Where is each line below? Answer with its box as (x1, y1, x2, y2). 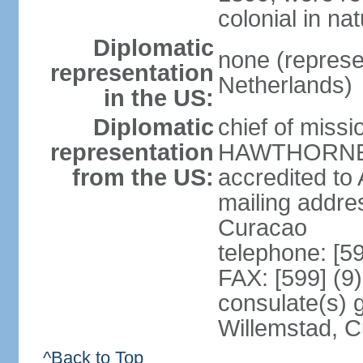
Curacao (217, 215, 307, 241)
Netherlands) (217, 72, 352, 98)
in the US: (103, 85, 214, 111)
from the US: (71, 164, 214, 190)
